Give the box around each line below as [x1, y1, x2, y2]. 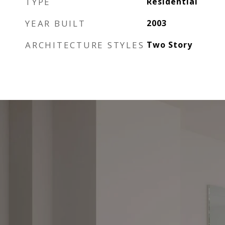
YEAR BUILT [25, 18, 86, 29]
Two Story [146, 39, 192, 50]
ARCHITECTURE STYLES [25, 39, 145, 51]
